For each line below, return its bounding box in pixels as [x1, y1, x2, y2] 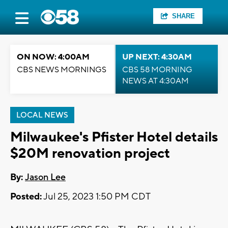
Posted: [10, 191, 42, 203]
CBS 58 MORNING [122, 65, 192, 75]
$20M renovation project [10, 145, 170, 162]
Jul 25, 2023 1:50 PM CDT [42, 191, 151, 203]
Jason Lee [25, 172, 66, 184]
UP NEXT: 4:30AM [122, 52, 192, 62]
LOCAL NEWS [16, 110, 68, 120]
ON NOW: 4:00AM [17, 52, 90, 62]
